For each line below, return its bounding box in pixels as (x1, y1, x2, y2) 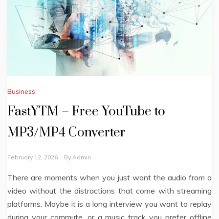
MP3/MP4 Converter (7, 125, 126, 141)
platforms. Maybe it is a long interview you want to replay (7, 199, 212, 209)
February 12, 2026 (7, 153, 58, 161)
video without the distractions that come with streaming (7, 186, 212, 196)
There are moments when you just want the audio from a (7, 173, 212, 183)
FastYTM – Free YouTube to (7, 104, 165, 120)
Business (7, 87, 35, 96)
